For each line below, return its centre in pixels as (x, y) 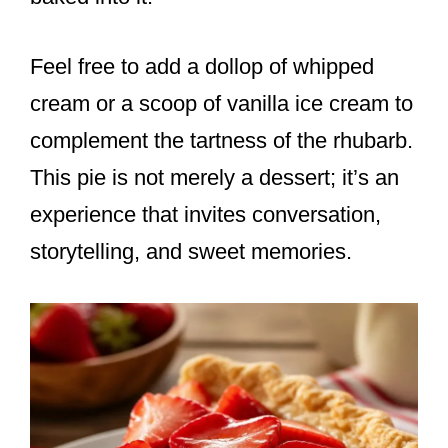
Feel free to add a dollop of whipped (202, 67)
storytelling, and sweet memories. (191, 252)
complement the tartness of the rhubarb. (221, 141)
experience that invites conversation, (205, 215)
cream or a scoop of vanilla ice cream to (221, 104)
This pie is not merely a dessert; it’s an (214, 178)
